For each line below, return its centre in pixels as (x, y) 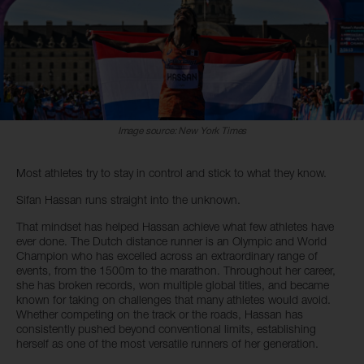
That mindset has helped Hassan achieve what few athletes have (175, 226)
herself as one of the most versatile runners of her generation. (167, 343)
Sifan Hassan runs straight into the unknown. (128, 199)
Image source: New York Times (182, 130)
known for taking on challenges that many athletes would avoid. (173, 299)
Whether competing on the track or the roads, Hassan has (160, 314)
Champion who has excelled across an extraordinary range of (167, 256)
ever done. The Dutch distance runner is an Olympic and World (171, 241)
